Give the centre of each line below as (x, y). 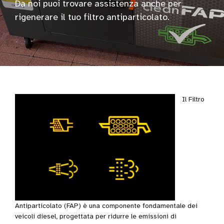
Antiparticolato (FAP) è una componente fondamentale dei (106, 205)
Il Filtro (193, 99)
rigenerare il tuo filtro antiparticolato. (92, 17)
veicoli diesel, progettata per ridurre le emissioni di (96, 216)
